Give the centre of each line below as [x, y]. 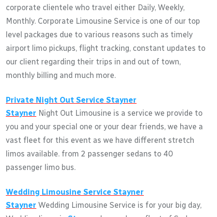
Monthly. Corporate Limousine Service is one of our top [103, 21]
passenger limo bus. [41, 167]
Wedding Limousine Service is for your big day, [119, 205]
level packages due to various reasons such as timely [99, 34]
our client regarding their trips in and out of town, [93, 62]
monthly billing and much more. [61, 75]
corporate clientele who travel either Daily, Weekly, [95, 7]
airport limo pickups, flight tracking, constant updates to [106, 48]
